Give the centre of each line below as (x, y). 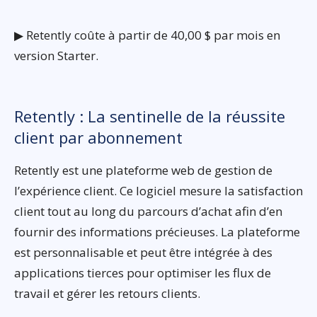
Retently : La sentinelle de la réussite (150, 116)
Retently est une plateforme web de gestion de (143, 171)
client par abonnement (98, 138)
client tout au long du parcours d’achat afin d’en (148, 212)
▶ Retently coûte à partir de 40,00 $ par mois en (147, 35)
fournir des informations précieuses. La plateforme (157, 232)
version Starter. (56, 56)
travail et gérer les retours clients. (107, 294)
